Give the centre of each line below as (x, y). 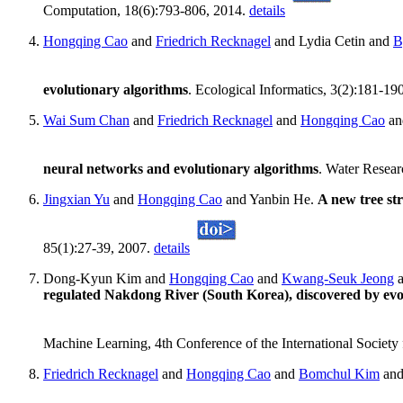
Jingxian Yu (76, 200)
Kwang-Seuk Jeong (338, 279)
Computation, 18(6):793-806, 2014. (146, 11)
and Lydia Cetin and (332, 41)
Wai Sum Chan (86, 121)
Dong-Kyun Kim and (106, 279)
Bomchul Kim (339, 374)
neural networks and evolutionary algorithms (181, 169)
